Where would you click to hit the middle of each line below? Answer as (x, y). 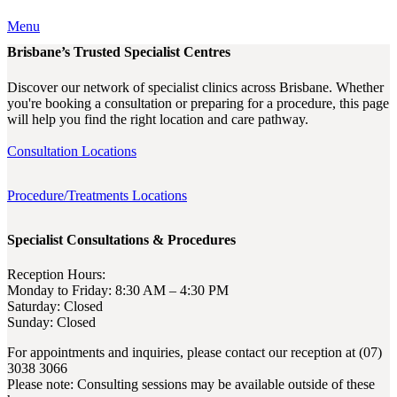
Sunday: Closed (51, 322)
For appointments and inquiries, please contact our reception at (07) (195, 352)
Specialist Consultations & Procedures (121, 239)
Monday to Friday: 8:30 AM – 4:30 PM (118, 290)
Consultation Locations (72, 151)
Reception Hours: (56, 274)
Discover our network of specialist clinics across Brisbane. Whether (195, 87)
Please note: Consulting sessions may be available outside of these (191, 384)
